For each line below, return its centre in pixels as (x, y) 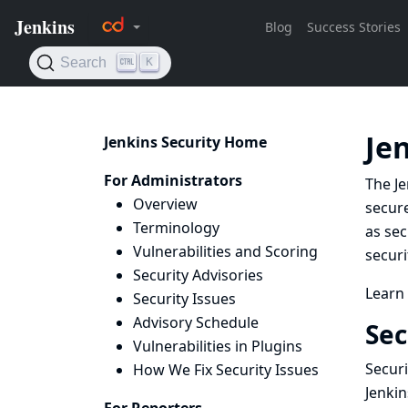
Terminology (176, 228)
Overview (165, 204)
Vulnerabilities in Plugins (218, 346)
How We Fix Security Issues (226, 370)
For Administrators (173, 180)
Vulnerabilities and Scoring (225, 251)
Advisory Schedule (196, 322)
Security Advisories (198, 275)
